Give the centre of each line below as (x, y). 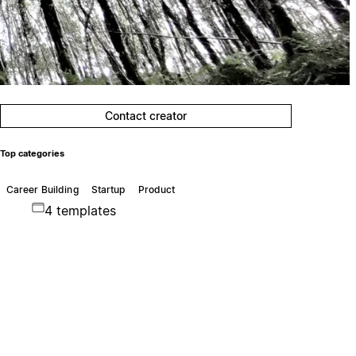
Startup (108, 189)
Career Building (42, 189)
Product (157, 189)
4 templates (80, 210)
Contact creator (146, 116)
